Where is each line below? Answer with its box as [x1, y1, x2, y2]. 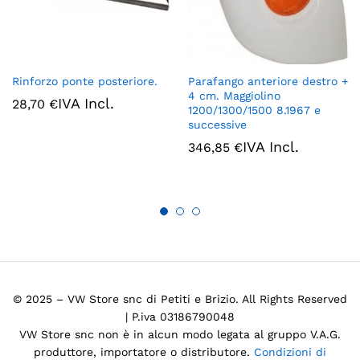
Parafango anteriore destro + [188, 75, 348, 88]
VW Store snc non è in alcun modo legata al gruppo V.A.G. [19, 328, 341, 342]
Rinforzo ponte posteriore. [12, 75, 157, 88]
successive [188, 118, 247, 132]
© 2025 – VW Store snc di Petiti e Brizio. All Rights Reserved [13, 292, 347, 306]
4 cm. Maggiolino [188, 89, 280, 103]
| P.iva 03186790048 [125, 310, 235, 324]
